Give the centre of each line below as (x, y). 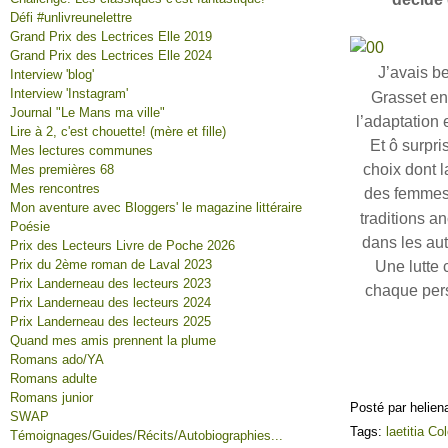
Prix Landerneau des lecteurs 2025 (110, 321)
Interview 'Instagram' (69, 93)
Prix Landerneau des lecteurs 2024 (110, 302)
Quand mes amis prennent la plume (113, 340)
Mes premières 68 (62, 169)
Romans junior (51, 397)
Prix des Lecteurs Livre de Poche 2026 (122, 245)
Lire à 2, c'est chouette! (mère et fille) (118, 131)
